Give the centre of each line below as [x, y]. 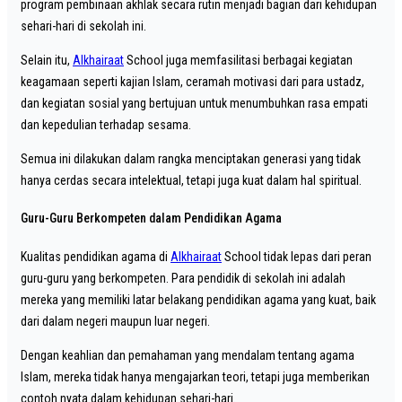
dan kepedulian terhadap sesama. [106, 124]
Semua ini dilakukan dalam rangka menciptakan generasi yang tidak [191, 158]
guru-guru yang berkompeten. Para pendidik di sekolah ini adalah [183, 278]
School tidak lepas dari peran [297, 256]
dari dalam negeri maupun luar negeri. [115, 321]
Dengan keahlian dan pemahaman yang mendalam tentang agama [188, 355]
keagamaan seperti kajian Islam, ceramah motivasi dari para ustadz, [192, 81]
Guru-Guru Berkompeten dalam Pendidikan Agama [151, 218]
